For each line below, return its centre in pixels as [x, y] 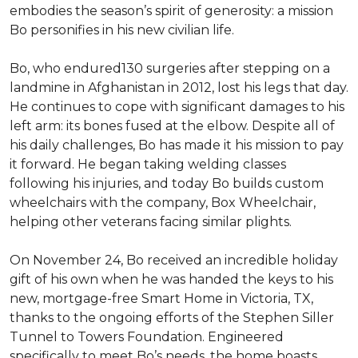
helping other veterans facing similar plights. [152, 222]
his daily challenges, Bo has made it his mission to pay [177, 145]
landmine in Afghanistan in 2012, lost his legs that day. [179, 88]
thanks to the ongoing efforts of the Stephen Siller [172, 318]
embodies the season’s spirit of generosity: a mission [171, 11]
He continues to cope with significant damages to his [177, 107]
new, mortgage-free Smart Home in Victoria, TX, [161, 298]
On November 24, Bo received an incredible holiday [174, 260]
